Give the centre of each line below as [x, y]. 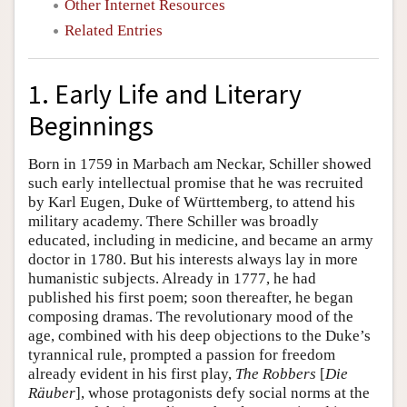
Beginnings [91, 125]
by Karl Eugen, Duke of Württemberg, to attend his [192, 203]
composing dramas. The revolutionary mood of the [191, 317]
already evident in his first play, [132, 374]
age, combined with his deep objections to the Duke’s [199, 336]
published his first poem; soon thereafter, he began [191, 298]
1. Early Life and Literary [165, 94]
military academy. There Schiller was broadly [174, 222]
